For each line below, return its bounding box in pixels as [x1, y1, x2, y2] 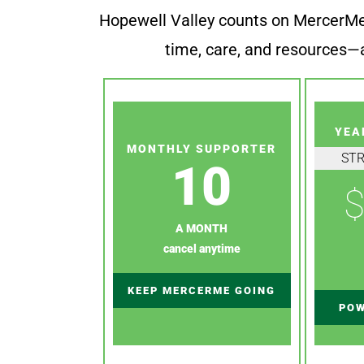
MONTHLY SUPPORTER [127, 141, 277, 155]
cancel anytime [162, 241, 240, 255]
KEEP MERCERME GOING [128, 284, 276, 297]
